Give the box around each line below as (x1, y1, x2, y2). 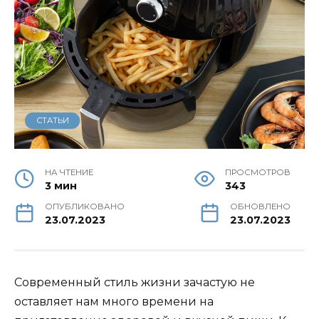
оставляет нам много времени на (14, 295, 214, 309)
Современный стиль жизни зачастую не (14, 276, 255, 290)
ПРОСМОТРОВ (225, 167, 291, 178)
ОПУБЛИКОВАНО (45, 202, 125, 212)
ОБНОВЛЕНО (230, 202, 291, 212)
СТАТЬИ (36, 115, 69, 126)
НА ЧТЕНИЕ (45, 167, 94, 178)
